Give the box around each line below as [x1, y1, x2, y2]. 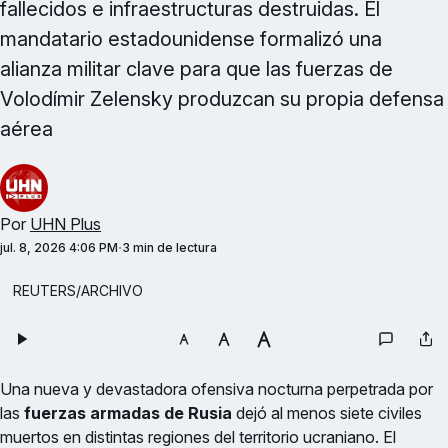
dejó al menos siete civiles [232, 403, 422, 424]
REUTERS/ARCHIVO [13, 282, 144, 300]
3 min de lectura [122, 240, 217, 256]
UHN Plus [30, 214, 101, 235]
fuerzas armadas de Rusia [24, 403, 232, 424]
